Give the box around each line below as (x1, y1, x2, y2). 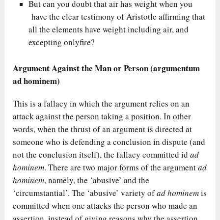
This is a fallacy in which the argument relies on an (13, 97, 190, 109)
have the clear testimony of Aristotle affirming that (28, 11, 206, 23)
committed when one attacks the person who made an (13, 199, 198, 211)
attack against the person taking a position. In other (13, 110, 192, 122)
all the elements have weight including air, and (28, 24, 189, 35)
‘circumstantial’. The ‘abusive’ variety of (13, 187, 157, 198)
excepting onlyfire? (28, 36, 95, 48)
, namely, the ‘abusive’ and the (44, 174, 150, 186)
